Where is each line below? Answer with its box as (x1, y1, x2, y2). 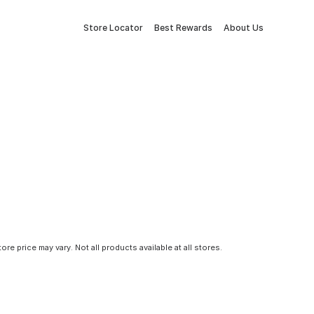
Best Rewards (154, 22, 212, 33)
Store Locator (83, 22, 143, 33)
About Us (224, 22, 264, 33)
